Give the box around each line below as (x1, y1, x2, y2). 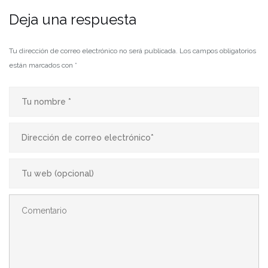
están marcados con (9, 61, 75, 70)
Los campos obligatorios (179, 47, 256, 56)
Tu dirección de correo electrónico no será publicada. (9, 47, 178, 56)
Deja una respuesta (9, 11, 136, 29)
